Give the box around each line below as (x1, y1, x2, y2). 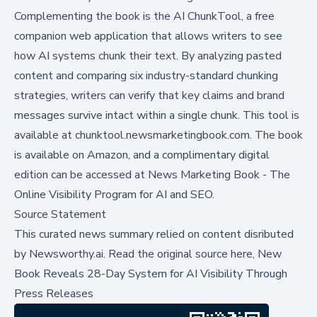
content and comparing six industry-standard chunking (14, 67, 278, 83)
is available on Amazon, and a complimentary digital (14, 146, 270, 163)
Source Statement (14, 206, 106, 222)
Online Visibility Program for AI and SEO (14, 186, 212, 202)
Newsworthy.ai (29, 246, 103, 262)
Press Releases (14, 285, 93, 301)
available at (14, 127, 75, 143)
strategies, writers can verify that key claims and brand (14, 87, 284, 103)
